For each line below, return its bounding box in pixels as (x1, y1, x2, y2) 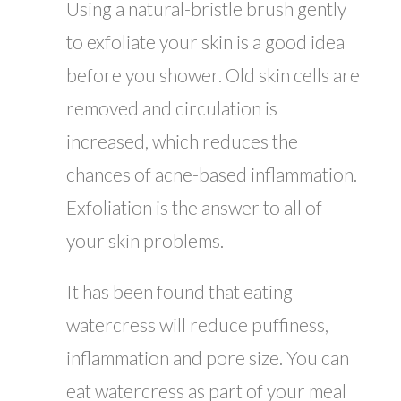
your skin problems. (66, 229, 224, 252)
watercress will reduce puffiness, (66, 313, 328, 337)
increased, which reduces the (66, 130, 298, 153)
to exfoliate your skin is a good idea (66, 30, 345, 54)
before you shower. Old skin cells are (66, 64, 360, 87)
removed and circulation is (66, 97, 277, 120)
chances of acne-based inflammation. (66, 163, 357, 186)
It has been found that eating (66, 280, 293, 303)
